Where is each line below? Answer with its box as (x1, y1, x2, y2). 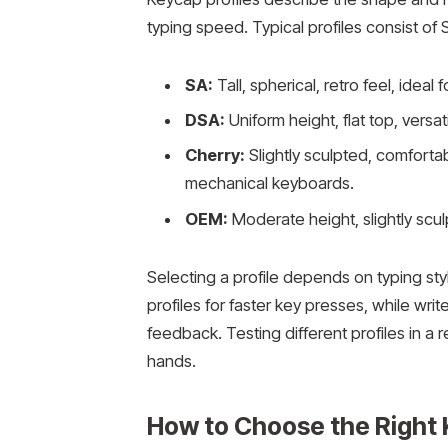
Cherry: (184, 145, 245, 166)
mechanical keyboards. (184, 173, 354, 194)
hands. (146, 350, 196, 371)
